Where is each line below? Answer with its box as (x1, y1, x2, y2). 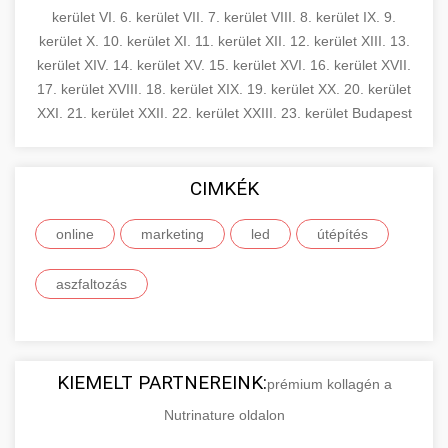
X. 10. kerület (85, 32, 174, 49)
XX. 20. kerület (318, 80, 411, 97)
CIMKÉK (189, 176, 259, 200)
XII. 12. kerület (264, 32, 361, 49)
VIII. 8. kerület (271, 8, 363, 25)
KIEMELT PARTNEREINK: (56, 370, 267, 394)
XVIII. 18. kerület (108, 80, 217, 97)
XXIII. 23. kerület (242, 104, 352, 121)
